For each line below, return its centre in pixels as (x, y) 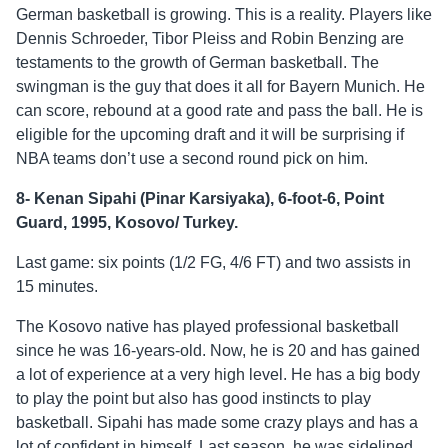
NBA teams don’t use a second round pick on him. (192, 159)
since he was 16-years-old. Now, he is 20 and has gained (218, 351)
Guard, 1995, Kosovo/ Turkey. (127, 223)
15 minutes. (57, 287)
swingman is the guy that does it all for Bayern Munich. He (220, 87)
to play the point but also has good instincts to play (193, 399)
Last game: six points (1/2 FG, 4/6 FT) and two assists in (213, 263)
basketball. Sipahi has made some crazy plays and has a (217, 423)
